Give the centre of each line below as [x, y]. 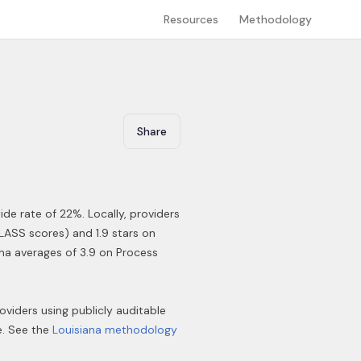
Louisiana [77, 330]
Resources [191, 19]
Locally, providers [132, 214]
